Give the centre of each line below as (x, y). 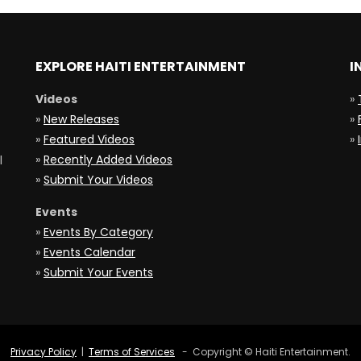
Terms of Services (132, 352)
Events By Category (98, 232)
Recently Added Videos (108, 160)
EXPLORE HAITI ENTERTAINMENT (141, 67)
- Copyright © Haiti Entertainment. (263, 352)
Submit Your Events (98, 273)
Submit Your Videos (98, 180)
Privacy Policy (44, 352)
